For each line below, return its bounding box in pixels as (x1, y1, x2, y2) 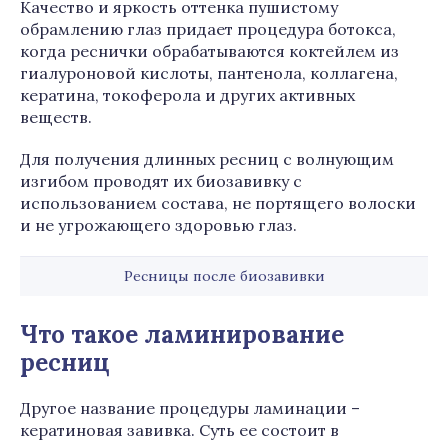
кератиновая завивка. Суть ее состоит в (20, 420, 339, 440)
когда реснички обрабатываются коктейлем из (20, 41, 399, 61)
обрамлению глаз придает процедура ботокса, (20, 19, 396, 39)
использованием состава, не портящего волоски (20, 193, 416, 213)
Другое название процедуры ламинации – (20, 398, 360, 418)
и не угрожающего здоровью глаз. (20, 215, 297, 235)
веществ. (20, 107, 92, 127)
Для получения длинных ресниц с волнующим (20, 149, 394, 169)
